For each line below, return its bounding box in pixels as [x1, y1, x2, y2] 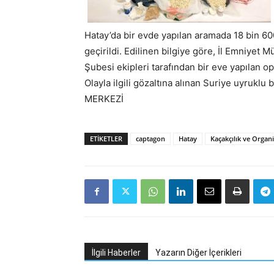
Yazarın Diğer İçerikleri [155, 248, 242, 257]
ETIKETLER [90, 134, 122, 143]
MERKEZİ [84, 93, 124, 105]
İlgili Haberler [92, 248, 141, 257]
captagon [136, 134, 165, 143]
